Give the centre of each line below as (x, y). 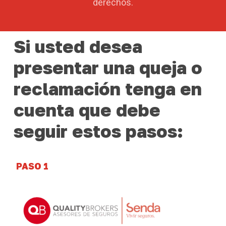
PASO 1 (32, 166)
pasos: (154, 131)
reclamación (67, 89)
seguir (40, 131)
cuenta (44, 110)
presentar (56, 67)
